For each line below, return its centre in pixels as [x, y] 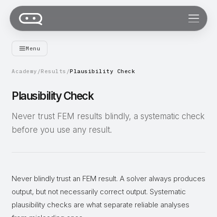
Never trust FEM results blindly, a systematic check [108, 116]
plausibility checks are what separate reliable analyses [101, 205]
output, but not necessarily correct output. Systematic [99, 192]
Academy [24, 71]
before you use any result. [62, 130]
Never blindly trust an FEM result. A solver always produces [108, 178]
